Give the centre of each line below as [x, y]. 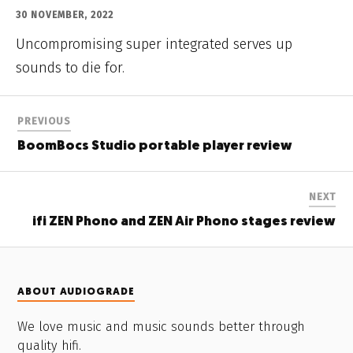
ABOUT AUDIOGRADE [76, 292]
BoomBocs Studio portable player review [155, 147]
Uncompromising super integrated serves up [154, 45]
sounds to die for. [70, 68]
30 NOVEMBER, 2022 [65, 15]
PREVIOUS [45, 121]
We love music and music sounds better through [162, 326]
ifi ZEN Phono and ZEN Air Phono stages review [184, 222]
